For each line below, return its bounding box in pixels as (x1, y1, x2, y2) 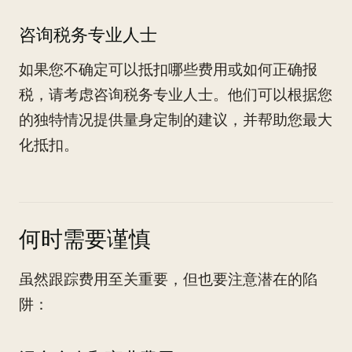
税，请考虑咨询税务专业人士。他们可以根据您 (19, 85, 332, 104)
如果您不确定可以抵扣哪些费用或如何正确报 (19, 60, 317, 79)
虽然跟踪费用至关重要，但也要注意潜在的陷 (19, 269, 317, 289)
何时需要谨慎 (19, 225, 151, 254)
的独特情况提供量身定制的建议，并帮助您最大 (19, 110, 332, 130)
